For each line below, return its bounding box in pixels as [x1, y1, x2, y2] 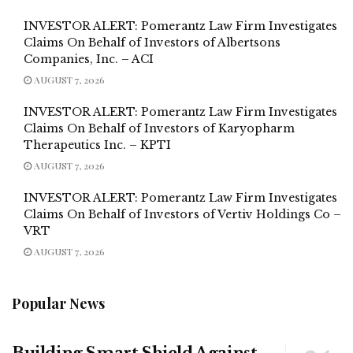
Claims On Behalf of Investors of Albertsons [24, 35, 281, 50]
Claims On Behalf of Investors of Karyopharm [24, 121, 295, 136]
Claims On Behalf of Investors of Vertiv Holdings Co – [24, 206, 341, 221]
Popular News [12, 293, 105, 313]
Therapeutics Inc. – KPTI [24, 137, 171, 152]
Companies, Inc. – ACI [24, 51, 154, 66]
